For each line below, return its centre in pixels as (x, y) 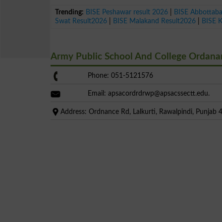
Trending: (70, 12)
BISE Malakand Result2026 (155, 21)
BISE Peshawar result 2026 (127, 12)
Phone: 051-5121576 (120, 75)
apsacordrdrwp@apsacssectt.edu (158, 93)
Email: (98, 93)
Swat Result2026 (81, 21)
